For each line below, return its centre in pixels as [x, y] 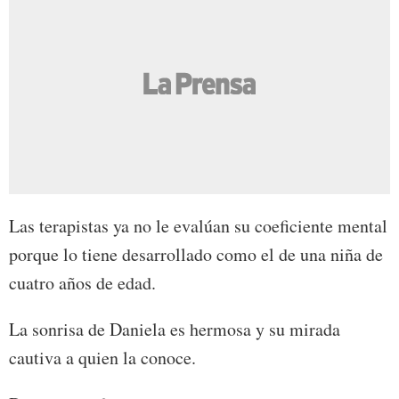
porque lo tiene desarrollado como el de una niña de [196, 254]
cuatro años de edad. [82, 282]
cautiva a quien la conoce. [102, 357]
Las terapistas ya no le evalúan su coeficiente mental [198, 225]
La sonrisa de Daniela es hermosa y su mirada [175, 329]
